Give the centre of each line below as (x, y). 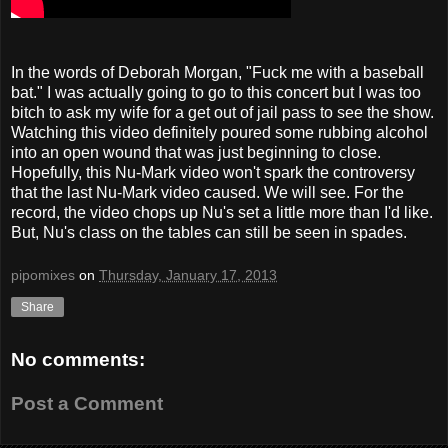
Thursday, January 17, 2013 (188, 275)
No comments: (78, 360)
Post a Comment (87, 403)
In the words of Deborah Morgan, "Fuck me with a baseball (217, 72)
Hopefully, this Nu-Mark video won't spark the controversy (213, 172)
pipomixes (43, 275)
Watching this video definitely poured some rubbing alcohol (219, 132)
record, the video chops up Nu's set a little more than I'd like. (222, 212)
